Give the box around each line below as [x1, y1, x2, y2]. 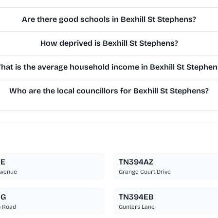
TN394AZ [119, 157, 153, 167]
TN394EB [119, 192, 154, 202]
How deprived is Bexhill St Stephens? [40, 38, 178, 48]
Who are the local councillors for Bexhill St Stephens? [9, 86, 209, 96]
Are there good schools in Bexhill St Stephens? [22, 15, 197, 24]
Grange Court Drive [119, 168, 171, 176]
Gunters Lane [119, 203, 155, 211]
